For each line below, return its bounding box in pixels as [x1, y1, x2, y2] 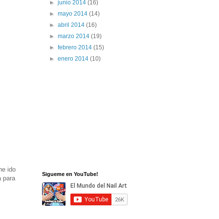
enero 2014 [58, 55, 90, 62]
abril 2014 [58, 21, 87, 28]
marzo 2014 [58, 32, 91, 40]
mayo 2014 [58, 10, 89, 17]
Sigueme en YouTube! [42, 171, 98, 177]
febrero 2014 [58, 44, 94, 51]
